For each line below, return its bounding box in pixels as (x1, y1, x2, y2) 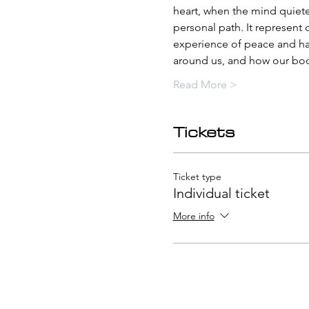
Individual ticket (172, 184, 270, 201)
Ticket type (172, 170, 221, 183)
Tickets (172, 119, 235, 146)
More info (172, 209, 215, 222)
